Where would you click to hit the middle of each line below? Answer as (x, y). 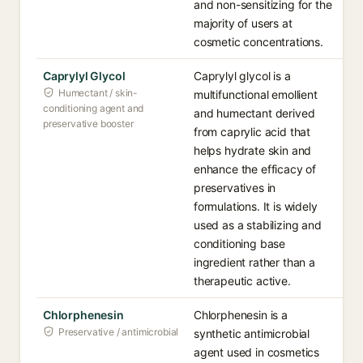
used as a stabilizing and (258, 225)
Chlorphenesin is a (241, 315)
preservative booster (88, 124)
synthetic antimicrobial (252, 333)
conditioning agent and (94, 108)
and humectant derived (254, 113)
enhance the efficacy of (255, 169)
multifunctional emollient (256, 94)
